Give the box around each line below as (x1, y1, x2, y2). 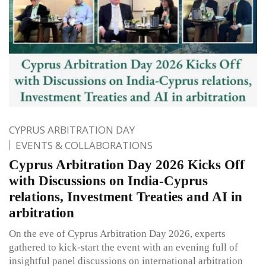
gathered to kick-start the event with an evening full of (9, 242, 238, 254)
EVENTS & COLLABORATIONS (15, 138, 153, 153)
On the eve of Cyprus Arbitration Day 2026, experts (9, 228, 226, 240)
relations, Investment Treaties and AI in (9, 189, 242, 205)
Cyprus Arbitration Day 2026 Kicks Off (9, 157, 245, 173)
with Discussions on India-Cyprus (9, 173, 208, 189)
